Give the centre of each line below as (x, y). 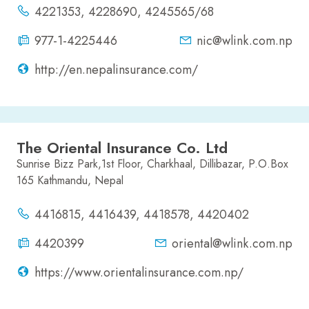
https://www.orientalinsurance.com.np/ (139, 273)
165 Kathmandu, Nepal (70, 181)
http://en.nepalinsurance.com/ (116, 70)
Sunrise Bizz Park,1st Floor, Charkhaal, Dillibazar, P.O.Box (152, 164)
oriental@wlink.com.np (232, 244)
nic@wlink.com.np (245, 41)
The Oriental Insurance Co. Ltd (122, 148)
